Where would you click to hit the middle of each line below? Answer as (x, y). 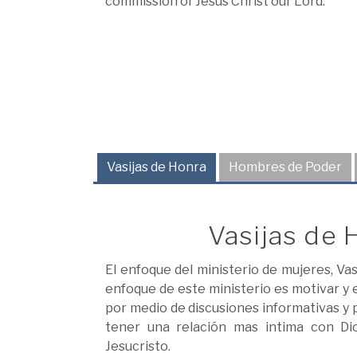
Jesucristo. (138, 346)
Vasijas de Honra (157, 167)
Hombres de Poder (285, 167)
